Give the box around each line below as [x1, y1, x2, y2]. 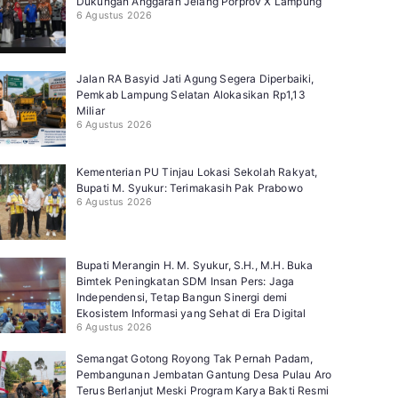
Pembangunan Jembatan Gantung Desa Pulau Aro [76, 367, 332, 381]
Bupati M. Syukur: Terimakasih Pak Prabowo [76, 180, 303, 195]
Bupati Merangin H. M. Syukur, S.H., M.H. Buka [76, 258, 314, 272]
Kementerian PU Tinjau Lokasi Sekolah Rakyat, [76, 164, 318, 179]
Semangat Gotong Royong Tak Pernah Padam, [76, 351, 313, 365]
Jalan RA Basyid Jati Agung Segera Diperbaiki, [76, 71, 314, 85]
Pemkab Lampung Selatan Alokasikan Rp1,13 [76, 87, 306, 101]
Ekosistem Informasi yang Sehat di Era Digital [76, 306, 306, 320]
